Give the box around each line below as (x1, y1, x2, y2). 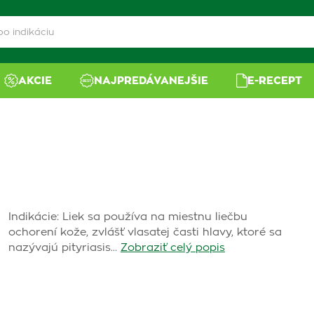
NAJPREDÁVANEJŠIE (94, 75, 209, 86)
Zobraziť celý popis (121, 243, 225, 253)
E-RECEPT (247, 75, 303, 86)
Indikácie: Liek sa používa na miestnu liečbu (8, 212, 247, 222)
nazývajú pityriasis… (8, 243, 117, 253)
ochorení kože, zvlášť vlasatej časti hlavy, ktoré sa (8, 227, 282, 238)
